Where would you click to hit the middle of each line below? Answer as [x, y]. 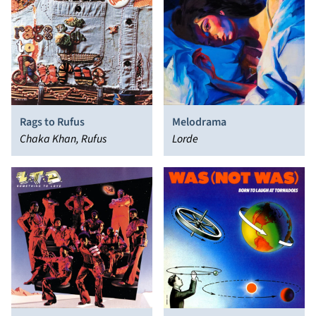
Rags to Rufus [52, 122]
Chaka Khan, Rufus [63, 139]
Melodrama [199, 122]
